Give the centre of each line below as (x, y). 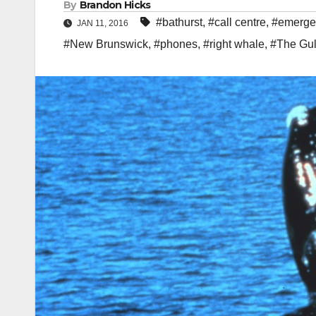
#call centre (237, 23)
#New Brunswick (106, 44)
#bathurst (179, 23)
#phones (176, 44)
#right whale (234, 44)
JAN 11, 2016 (103, 24)
